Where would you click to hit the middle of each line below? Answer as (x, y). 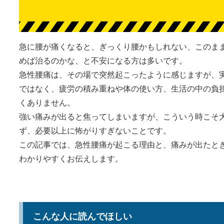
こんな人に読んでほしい (82, 216)
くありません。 (47, 102)
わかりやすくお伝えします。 (71, 158)
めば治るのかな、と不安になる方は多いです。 (103, 60)
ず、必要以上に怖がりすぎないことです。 (95, 130)
